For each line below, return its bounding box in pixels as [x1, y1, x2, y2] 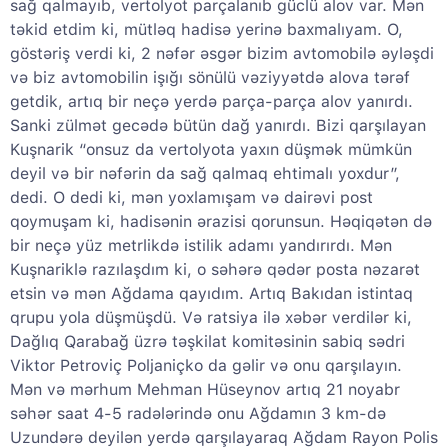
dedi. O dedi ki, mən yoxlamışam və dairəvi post [10, 188, 373, 208]
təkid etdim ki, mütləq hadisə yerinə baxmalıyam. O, [10, 20, 403, 40]
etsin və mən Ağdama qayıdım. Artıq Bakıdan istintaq [10, 284, 413, 304]
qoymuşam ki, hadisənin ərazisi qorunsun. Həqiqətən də [10, 212, 432, 232]
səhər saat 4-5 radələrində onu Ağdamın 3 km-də [10, 404, 386, 424]
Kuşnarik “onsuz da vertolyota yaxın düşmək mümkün [10, 140, 412, 160]
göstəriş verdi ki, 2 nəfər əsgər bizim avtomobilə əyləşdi [10, 44, 434, 64]
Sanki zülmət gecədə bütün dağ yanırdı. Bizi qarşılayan [10, 116, 426, 136]
